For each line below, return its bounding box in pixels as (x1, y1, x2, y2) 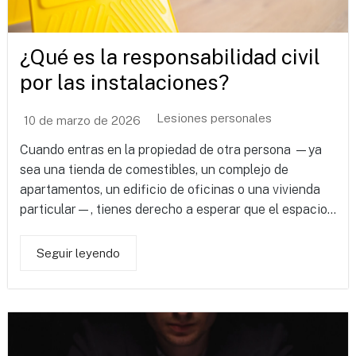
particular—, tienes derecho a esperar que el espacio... (20, 202, 336, 218)
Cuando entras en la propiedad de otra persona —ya (20, 142, 322, 158)
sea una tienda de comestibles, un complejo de (20, 162, 288, 178)
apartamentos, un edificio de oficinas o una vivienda (20, 182, 320, 198)
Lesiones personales (157, 111, 272, 126)
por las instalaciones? (20, 70, 229, 95)
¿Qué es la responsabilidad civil (20, 44, 320, 70)
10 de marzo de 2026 (24, 113, 141, 127)
